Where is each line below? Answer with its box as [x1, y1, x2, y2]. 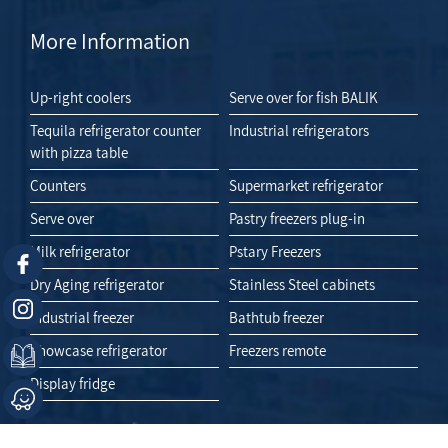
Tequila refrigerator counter [30, 120, 202, 140]
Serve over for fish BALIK [228, 87, 378, 107]
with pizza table [30, 142, 129, 162]
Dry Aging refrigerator [30, 274, 165, 294]
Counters [30, 175, 87, 195]
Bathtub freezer [228, 307, 324, 327]
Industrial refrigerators [228, 120, 369, 140]
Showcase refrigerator [30, 340, 168, 360]
